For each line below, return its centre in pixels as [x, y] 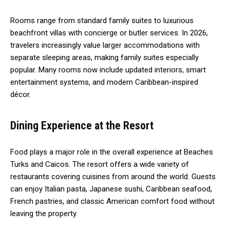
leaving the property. [44, 213]
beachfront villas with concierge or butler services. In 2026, [109, 33]
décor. [21, 94]
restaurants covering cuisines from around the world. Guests [113, 176]
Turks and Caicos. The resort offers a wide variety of [100, 164]
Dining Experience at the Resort [82, 125]
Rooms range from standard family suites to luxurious [102, 20]
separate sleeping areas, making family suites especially [104, 57]
